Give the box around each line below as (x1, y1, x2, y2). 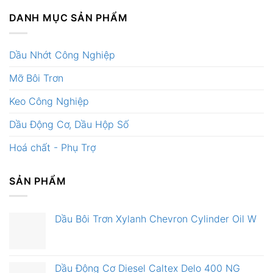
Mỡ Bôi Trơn (9, 71, 63, 84)
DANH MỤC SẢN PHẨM (9, 12, 128, 24)
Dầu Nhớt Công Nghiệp (9, 48, 115, 61)
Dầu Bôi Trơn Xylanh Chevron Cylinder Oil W (55, 213, 257, 225)
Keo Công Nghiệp (9, 94, 89, 107)
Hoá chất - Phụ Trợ (9, 141, 96, 154)
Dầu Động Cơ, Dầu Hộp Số (9, 118, 129, 130)
